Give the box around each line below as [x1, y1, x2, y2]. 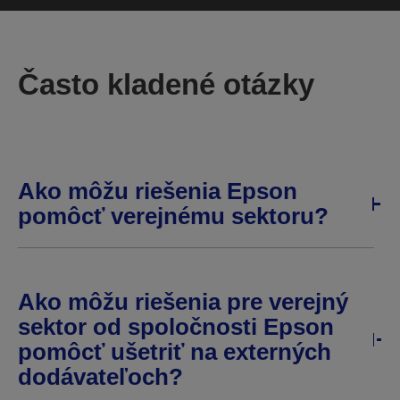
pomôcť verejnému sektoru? [18, 203, 329, 230]
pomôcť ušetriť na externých [18, 338, 331, 366]
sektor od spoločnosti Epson [18, 313, 334, 341]
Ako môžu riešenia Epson [18, 178, 297, 205]
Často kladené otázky [18, 68, 314, 102]
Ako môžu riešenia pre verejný [18, 288, 348, 316]
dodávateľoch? [18, 363, 183, 391]
